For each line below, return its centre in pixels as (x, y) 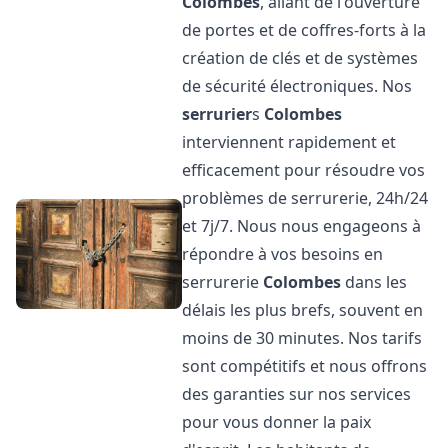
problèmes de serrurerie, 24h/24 (305, 198)
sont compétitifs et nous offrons (305, 366)
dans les (374, 282)
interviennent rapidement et (289, 142)
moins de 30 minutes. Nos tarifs (302, 338)
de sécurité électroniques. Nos (297, 86)
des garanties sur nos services (297, 394)
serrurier (217, 114)
